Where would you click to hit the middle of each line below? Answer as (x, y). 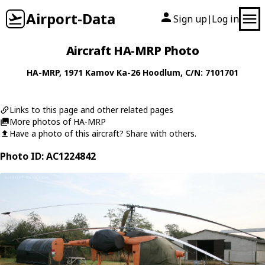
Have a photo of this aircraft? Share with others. (103, 133)
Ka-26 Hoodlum (148, 72)
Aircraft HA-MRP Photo (132, 51)
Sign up (190, 19)
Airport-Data (71, 19)
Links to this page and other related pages (91, 110)
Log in (225, 19)
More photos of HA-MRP (58, 122)
